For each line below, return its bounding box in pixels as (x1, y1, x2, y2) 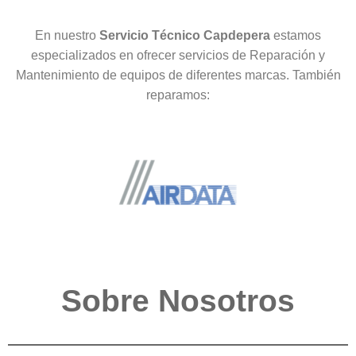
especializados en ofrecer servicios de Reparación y (31, 48, 325, 62)
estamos (273, 28, 321, 42)
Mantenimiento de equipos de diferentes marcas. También (15, 68, 341, 82)
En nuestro (35, 28, 99, 42)
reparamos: (146, 87, 210, 102)
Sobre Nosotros (61, 283, 295, 318)
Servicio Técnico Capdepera (99, 28, 273, 42)
